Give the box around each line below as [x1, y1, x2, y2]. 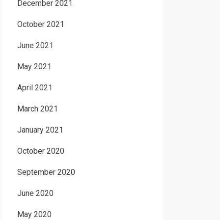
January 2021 [17, 125, 63, 135]
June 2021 [17, 41, 54, 50]
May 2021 [17, 62, 52, 71]
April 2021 [17, 83, 53, 92]
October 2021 [17, 20, 64, 29]
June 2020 [17, 189, 54, 198]
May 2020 [17, 210, 52, 219]
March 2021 [17, 104, 58, 113]
